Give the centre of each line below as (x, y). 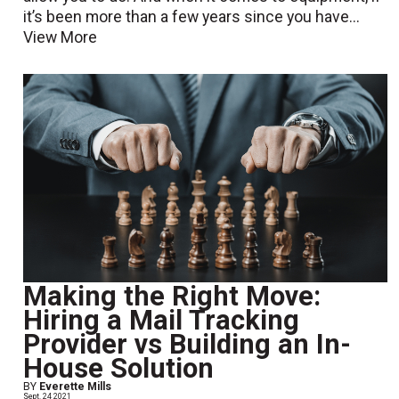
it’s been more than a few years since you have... (192, 17)
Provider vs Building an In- (187, 345)
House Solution (119, 369)
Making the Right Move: (172, 297)
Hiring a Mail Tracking (162, 321)
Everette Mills (76, 387)
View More (61, 38)
